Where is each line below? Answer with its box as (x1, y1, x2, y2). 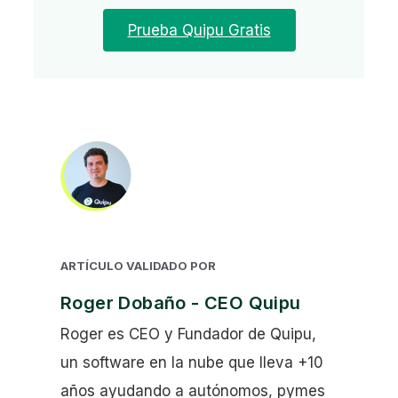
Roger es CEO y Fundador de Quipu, (60, 325, 316, 344)
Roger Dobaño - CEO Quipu (60, 292, 301, 314)
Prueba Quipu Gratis (127, 21, 271, 40)
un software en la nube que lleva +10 (60, 354, 323, 372)
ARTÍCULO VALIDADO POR (60, 259, 216, 274)
